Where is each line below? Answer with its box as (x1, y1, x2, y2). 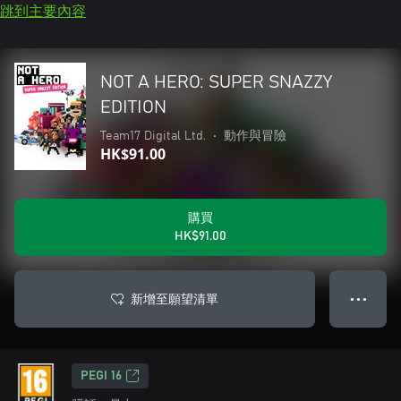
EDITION (100, 98, 166, 116)
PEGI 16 (81, 370, 122, 382)
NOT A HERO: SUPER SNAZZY (100, 73, 332, 91)
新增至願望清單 (131, 290, 218, 307)
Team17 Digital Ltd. (100, 130, 206, 142)
